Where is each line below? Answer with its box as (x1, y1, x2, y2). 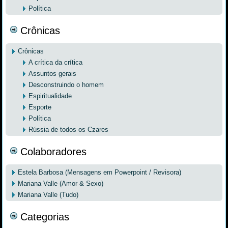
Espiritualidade (28, 92, 72, 100)
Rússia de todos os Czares (28, 125, 109, 133)
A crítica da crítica (28, 58, 83, 66)
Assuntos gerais (28, 69, 77, 77)
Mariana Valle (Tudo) (18, 190, 79, 198)
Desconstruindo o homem (28, 80, 104, 89)
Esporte (28, 103, 52, 111)
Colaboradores (20, 146, 87, 157)
